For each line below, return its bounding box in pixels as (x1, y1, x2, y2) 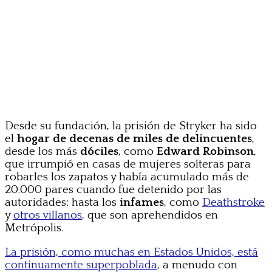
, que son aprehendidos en (82, 209, 218, 222)
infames (120, 196, 164, 209)
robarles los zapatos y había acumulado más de (5, 171, 249, 184)
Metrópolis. (5, 222, 63, 235)
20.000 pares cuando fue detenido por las (5, 183, 222, 197)
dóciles (80, 145, 118, 158)
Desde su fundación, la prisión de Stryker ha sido (5, 120, 257, 133)
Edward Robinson (157, 145, 254, 158)
